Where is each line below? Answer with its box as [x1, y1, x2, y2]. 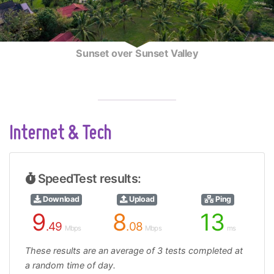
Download [41, 194, 80, 204]
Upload [127, 194, 155, 204]
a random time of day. [25, 260, 116, 271]
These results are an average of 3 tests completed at [25, 245, 243, 256]
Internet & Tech [9, 124, 111, 144]
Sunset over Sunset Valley [76, 47, 198, 60]
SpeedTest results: [35, 171, 141, 187]
